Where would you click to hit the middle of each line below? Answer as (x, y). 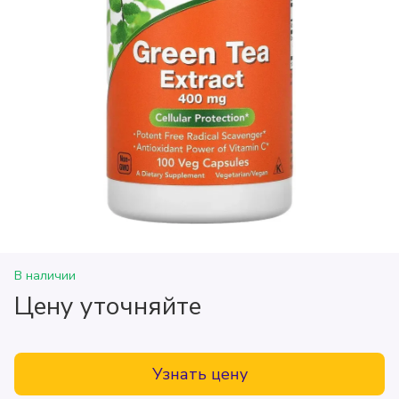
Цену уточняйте (108, 306)
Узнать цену (199, 374)
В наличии (45, 276)
